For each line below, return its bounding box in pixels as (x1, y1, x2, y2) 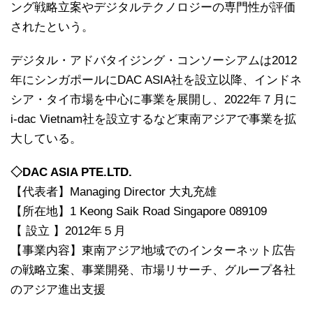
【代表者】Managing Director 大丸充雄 (10, 184, 217, 198)
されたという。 (10, 20, 94, 34)
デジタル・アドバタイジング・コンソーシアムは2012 (10, 53, 297, 67)
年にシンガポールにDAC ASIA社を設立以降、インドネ (10, 73, 302, 87)
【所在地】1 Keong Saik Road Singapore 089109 (10, 204, 267, 218)
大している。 (10, 131, 82, 145)
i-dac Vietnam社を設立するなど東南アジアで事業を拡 (10, 112, 296, 126)
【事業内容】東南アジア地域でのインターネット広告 (10, 243, 296, 257)
